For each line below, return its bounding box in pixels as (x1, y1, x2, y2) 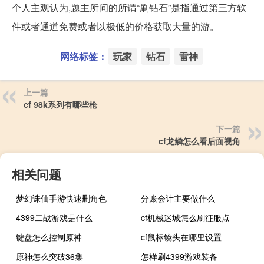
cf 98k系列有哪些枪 (24, 98, 97, 110)
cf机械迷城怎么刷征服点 (141, 211, 230, 223)
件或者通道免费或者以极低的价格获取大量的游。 (12, 19, 219, 33)
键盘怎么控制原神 (16, 230, 82, 243)
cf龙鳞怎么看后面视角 (159, 134, 240, 147)
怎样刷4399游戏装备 (141, 250, 218, 262)
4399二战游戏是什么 (16, 211, 93, 223)
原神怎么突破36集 (16, 250, 83, 262)
